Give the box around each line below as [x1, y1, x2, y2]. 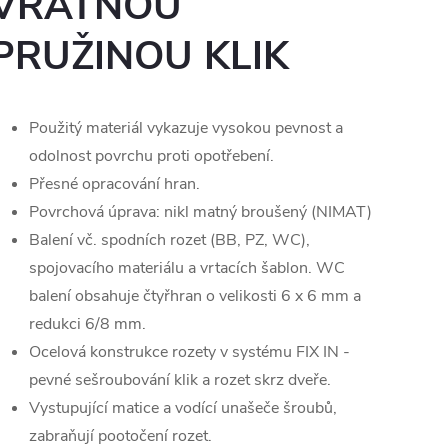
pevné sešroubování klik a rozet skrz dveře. [29, 369, 331, 392]
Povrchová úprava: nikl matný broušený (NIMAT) [29, 201, 372, 224]
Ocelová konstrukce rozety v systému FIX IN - [29, 341, 350, 364]
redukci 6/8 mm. [29, 313, 146, 336]
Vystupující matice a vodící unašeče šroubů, [29, 397, 337, 420]
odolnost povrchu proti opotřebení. [29, 145, 274, 168]
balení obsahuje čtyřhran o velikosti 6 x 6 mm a [29, 285, 361, 308]
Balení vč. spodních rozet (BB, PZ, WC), [29, 229, 310, 252]
